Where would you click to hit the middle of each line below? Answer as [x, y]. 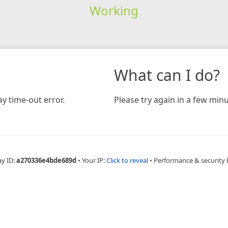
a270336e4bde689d [46, 160]
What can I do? [167, 75]
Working [114, 10]
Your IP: [94, 160]
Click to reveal [127, 160]
